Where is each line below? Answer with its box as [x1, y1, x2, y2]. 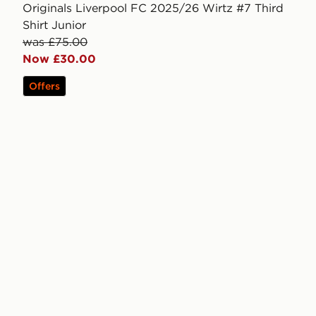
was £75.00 [23, 35, 87, 49]
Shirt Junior [23, 18, 86, 32]
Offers [29, 80, 60, 93]
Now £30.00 [23, 51, 96, 66]
